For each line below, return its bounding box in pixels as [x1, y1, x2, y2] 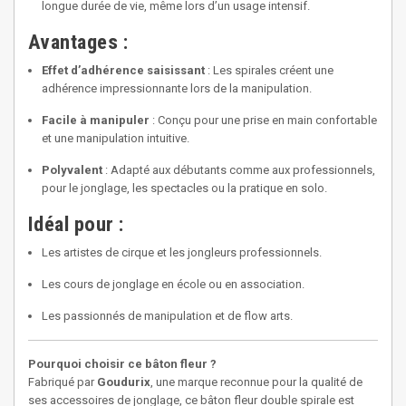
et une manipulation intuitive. [42, 131, 189, 145]
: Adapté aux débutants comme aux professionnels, [102, 163, 375, 177]
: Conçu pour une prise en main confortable [150, 113, 377, 127]
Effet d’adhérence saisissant [42, 63, 205, 77]
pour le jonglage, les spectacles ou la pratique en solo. [42, 181, 327, 195]
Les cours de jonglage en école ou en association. [42, 277, 304, 291]
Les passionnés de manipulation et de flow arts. [42, 309, 293, 323]
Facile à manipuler [42, 113, 150, 127]
